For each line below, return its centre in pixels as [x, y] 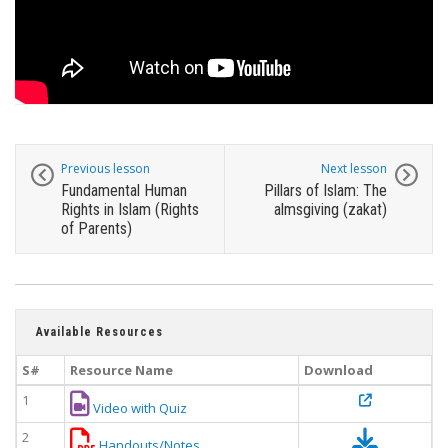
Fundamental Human [124, 191]
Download [338, 370]
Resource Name [121, 370]
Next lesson [354, 169]
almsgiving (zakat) [330, 210]
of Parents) [96, 229]
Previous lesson [105, 169]
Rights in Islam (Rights [130, 210]
